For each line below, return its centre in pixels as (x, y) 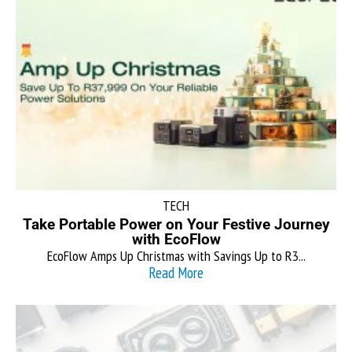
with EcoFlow (176, 239)
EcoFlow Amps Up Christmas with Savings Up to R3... (176, 255)
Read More (176, 272)
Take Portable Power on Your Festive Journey (176, 224)
